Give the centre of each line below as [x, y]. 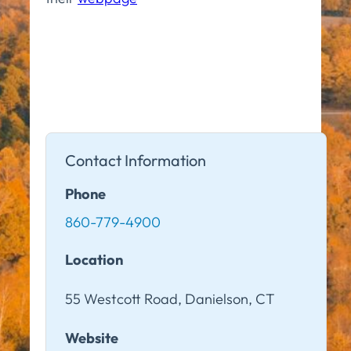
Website [92, 338]
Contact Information [136, 160]
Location [94, 259]
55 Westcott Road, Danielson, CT [170, 299]
